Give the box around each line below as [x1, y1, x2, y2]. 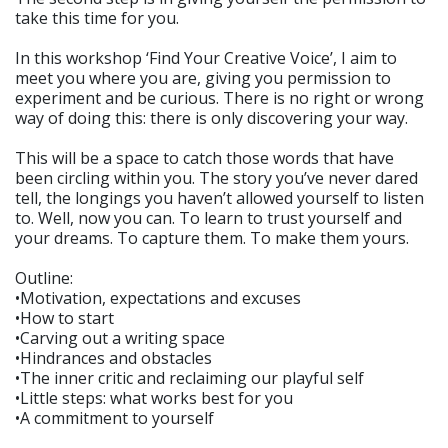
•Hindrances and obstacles [15, 346, 212, 369]
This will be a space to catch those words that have [15, 146, 394, 169]
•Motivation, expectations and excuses [15, 286, 301, 309]
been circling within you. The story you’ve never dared [15, 166, 418, 189]
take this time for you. [15, 6, 179, 29]
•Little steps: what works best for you [15, 386, 293, 409]
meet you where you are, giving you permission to [15, 66, 391, 89]
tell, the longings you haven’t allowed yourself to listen [15, 186, 424, 209]
